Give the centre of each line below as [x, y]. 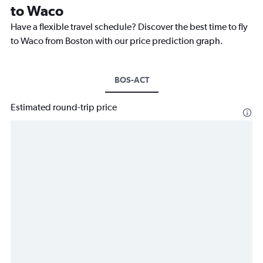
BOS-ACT [131, 80]
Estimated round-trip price [64, 107]
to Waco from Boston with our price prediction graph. [117, 41]
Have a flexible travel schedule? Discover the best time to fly [129, 26]
